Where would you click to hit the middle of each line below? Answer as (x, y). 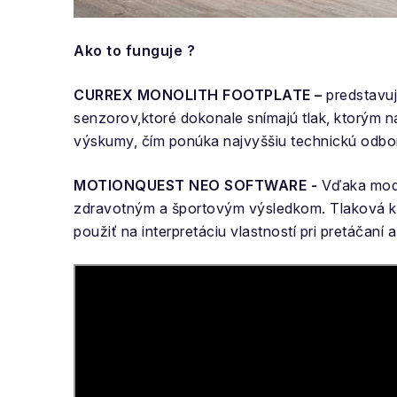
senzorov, (108, 117)
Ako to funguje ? (134, 50)
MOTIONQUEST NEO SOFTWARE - (195, 185)
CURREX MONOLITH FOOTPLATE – (198, 94)
